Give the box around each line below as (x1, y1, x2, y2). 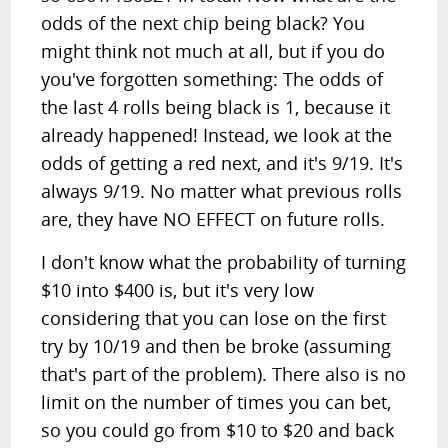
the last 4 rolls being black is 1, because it (41, 95, 391, 119)
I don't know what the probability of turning (41, 250, 407, 274)
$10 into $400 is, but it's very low (41, 278, 315, 302)
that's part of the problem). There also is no (41, 362, 407, 386)
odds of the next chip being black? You (41, 11, 366, 35)
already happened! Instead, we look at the (41, 123, 393, 147)
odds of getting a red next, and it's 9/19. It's (41, 151, 404, 175)
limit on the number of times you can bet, (41, 390, 392, 414)
